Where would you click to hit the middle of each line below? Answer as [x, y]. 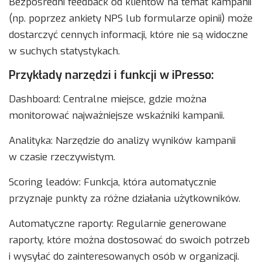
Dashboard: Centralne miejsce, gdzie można [108, 99]
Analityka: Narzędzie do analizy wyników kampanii [122, 141]
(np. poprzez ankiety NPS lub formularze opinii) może [131, 19]
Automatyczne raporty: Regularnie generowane [118, 224]
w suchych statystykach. [64, 51]
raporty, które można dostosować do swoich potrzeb [129, 240]
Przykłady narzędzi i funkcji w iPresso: [111, 75]
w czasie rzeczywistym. [62, 157]
